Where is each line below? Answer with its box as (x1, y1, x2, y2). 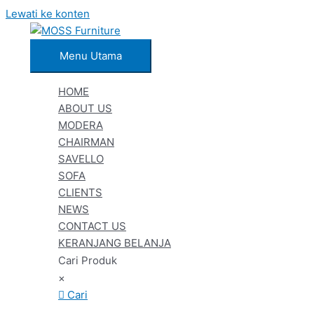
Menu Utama (60, 49, 122, 62)
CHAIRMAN (58, 135, 114, 149)
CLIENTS (58, 186, 102, 199)
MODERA (58, 118, 103, 132)
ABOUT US (58, 102, 112, 115)
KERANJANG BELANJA (58, 236, 171, 250)
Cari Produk (58, 254, 117, 267)
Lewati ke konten (6, 7, 90, 20)
